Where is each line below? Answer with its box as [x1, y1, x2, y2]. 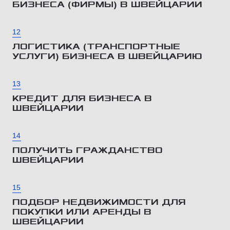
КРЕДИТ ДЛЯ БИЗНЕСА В [12, 93, 152, 103]
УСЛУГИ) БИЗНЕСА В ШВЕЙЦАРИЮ [12, 51, 202, 61]
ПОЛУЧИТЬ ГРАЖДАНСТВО [12, 145, 163, 155]
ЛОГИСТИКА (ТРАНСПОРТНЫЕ [12, 42, 180, 51]
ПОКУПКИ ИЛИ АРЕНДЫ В [12, 207, 151, 217]
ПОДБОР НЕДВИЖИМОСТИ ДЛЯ [12, 197, 186, 207]
